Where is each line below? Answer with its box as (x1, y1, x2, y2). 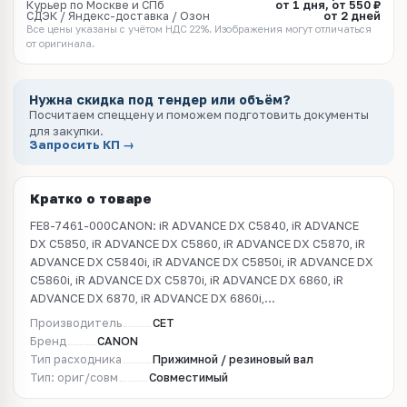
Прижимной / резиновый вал (153, 352, 313, 366)
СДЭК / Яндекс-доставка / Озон (26, 9, 210, 23)
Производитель (30, 316, 122, 330)
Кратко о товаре (30, 190, 152, 206)
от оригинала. (26, 37, 94, 49)
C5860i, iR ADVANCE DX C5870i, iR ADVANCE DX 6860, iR (30, 273, 343, 287)
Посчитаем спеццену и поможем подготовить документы (29, 107, 369, 122)
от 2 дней (323, 9, 381, 23)
